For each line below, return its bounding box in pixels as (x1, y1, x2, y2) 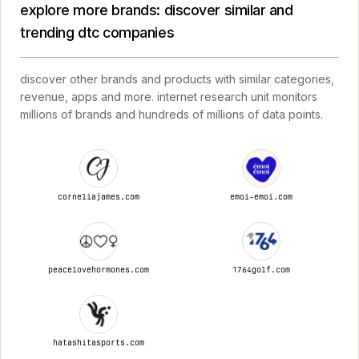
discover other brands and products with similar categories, (20, 72, 334, 86)
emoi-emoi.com (229, 192, 292, 201)
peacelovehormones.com (47, 264, 149, 274)
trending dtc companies (20, 24, 175, 41)
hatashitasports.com (52, 337, 144, 347)
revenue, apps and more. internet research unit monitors (20, 90, 317, 103)
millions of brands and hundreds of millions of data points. (20, 107, 323, 121)
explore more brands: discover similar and (20, 2, 293, 18)
